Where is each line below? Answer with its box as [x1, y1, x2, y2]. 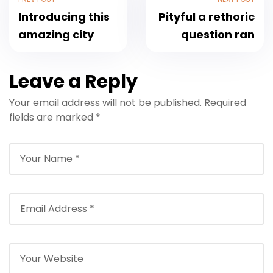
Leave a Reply [9, 68, 138, 94]
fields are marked [9, 110, 96, 124]
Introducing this [18, 9, 110, 24]
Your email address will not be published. [9, 95, 202, 110]
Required [204, 95, 246, 110]
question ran [181, 26, 255, 42]
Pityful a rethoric [158, 9, 255, 24]
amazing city [18, 26, 94, 42]
